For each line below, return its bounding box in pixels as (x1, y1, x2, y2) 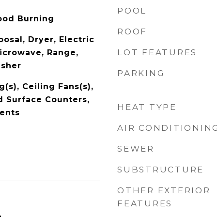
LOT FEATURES (117, 47, 197, 57)
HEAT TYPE (117, 102, 177, 112)
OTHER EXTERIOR (117, 186, 211, 195)
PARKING (117, 68, 165, 78)
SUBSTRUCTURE (117, 165, 204, 174)
